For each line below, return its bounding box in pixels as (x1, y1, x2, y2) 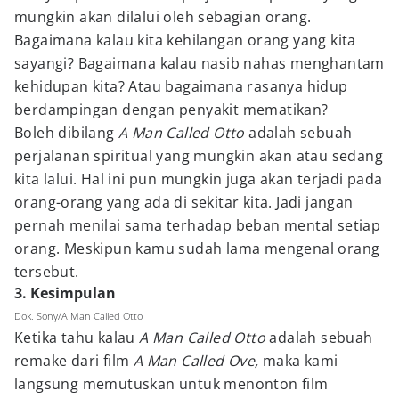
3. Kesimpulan (14, 283, 116, 303)
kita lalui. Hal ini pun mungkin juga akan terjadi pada (14, 169, 383, 189)
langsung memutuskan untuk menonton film (14, 374, 329, 394)
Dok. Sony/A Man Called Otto (14, 309, 142, 322)
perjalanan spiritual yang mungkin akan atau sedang (14, 146, 383, 166)
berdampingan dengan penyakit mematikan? (14, 100, 329, 119)
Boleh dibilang (14, 123, 118, 142)
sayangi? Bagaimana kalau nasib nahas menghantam (14, 53, 385, 73)
